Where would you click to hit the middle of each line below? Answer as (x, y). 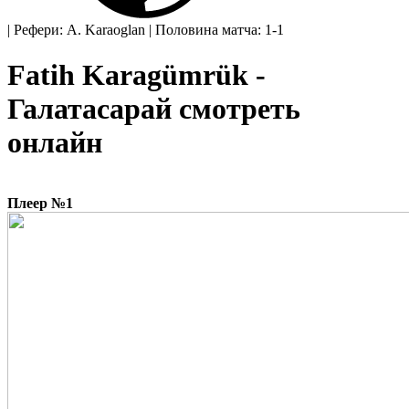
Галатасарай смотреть (154, 108)
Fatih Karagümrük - (136, 74)
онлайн (55, 142)
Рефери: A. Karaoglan (79, 30)
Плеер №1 (40, 204)
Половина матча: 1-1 (220, 30)
